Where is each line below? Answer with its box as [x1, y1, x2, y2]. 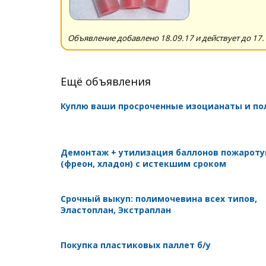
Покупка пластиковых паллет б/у [61, 239, 211, 251]
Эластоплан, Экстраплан [61, 204, 171, 216]
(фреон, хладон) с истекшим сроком [61, 157, 226, 169]
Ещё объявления [61, 74, 151, 88]
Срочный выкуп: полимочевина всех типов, [61, 192, 257, 204]
